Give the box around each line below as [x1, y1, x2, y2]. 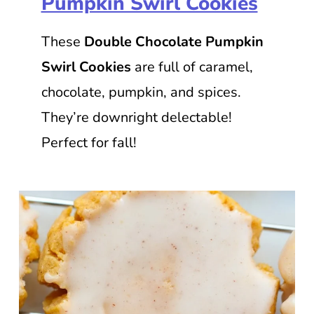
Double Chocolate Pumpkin [83, 32, 264, 51]
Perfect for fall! [41, 132, 137, 152]
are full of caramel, [130, 57, 253, 76]
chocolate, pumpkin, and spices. [41, 82, 241, 102]
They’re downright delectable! [41, 107, 232, 127]
